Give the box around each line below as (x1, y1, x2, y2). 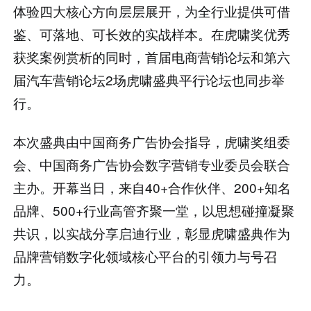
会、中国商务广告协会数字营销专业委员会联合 (13, 155, 291, 174)
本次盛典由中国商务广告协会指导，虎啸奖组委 (13, 132, 291, 151)
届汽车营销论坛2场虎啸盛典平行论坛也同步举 (13, 69, 285, 89)
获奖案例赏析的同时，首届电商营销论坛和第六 (13, 47, 291, 66)
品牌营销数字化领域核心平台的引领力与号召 (13, 246, 278, 266)
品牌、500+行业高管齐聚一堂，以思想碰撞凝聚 (13, 201, 295, 220)
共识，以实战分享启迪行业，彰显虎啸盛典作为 (13, 224, 291, 243)
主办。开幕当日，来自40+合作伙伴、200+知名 (13, 178, 292, 197)
